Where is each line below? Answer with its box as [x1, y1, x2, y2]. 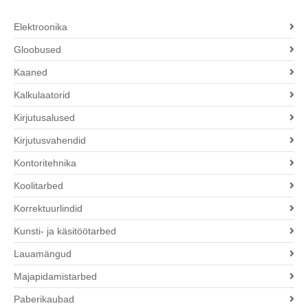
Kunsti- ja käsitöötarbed [14, 225, 116, 237]
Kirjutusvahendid [14, 135, 86, 146]
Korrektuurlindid [14, 203, 82, 214]
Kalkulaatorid [14, 89, 70, 101]
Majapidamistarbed [14, 271, 97, 283]
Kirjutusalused [14, 112, 75, 124]
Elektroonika [14, 21, 67, 33]
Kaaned [14, 67, 47, 78]
